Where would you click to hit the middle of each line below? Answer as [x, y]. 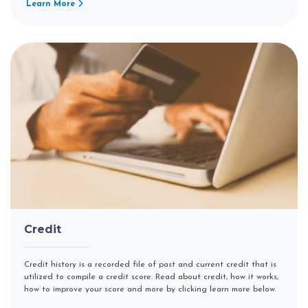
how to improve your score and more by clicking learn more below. [150, 290]
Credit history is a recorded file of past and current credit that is [150, 265]
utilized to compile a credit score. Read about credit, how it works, [151, 277]
